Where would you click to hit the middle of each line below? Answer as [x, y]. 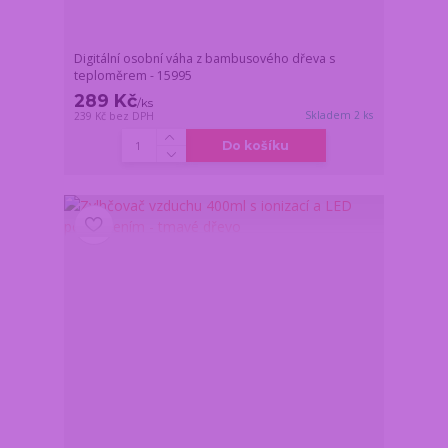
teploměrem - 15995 [133, 76]
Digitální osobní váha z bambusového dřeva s [205, 59]
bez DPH [132, 116]
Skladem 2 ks [339, 115]
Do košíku [256, 146]
